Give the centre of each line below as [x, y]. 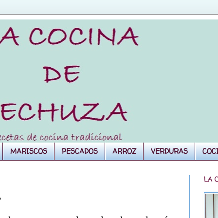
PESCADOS [80, 151]
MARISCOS [29, 151]
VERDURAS [169, 151]
